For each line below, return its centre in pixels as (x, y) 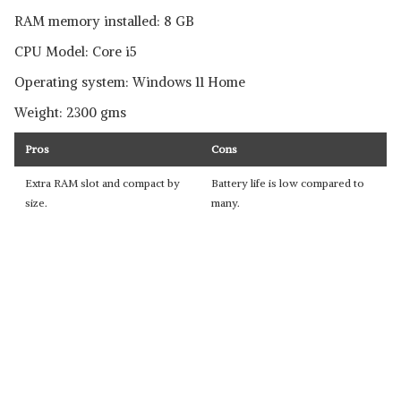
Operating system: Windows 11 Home (130, 82)
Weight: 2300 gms (70, 112)
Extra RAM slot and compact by (102, 183)
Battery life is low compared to (288, 183)
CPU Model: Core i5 (76, 51)
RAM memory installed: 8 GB (104, 21)
